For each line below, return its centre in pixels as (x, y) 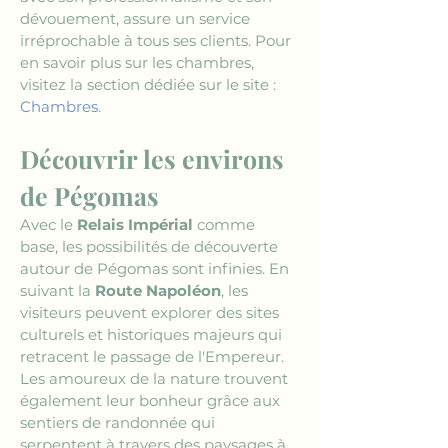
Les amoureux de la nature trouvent (156, 378)
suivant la (57, 290)
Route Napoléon (158, 290)
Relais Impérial (135, 224)
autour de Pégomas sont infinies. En (156, 268)
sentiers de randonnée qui (119, 422)
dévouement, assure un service (137, 18)
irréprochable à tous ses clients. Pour (157, 40)
